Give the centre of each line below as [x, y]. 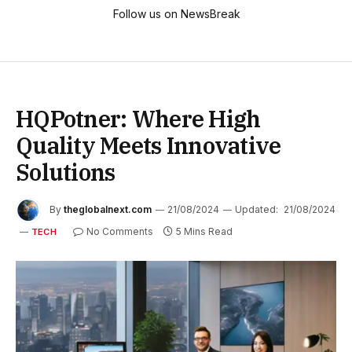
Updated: [257, 210]
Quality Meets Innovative [148, 146]
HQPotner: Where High [138, 119]
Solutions [66, 172]
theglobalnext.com [108, 210]
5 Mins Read [204, 232]
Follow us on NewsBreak [176, 14]
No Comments [119, 232]
